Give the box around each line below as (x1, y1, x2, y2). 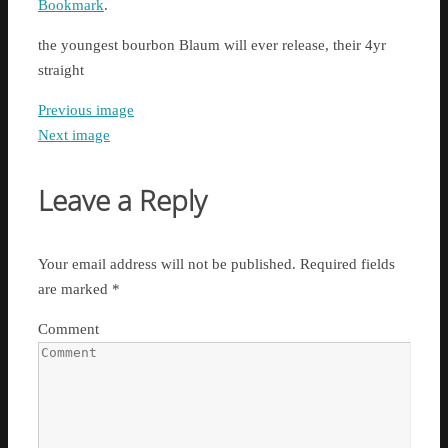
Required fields (300, 255, 395, 272)
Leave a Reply (38, 180, 207, 219)
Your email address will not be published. (38, 255, 296, 272)
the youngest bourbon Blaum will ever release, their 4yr (38, 37, 386, 54)
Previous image (38, 102, 134, 119)
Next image (38, 127, 110, 144)
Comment (38, 320, 99, 337)
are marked (38, 280, 112, 297)
